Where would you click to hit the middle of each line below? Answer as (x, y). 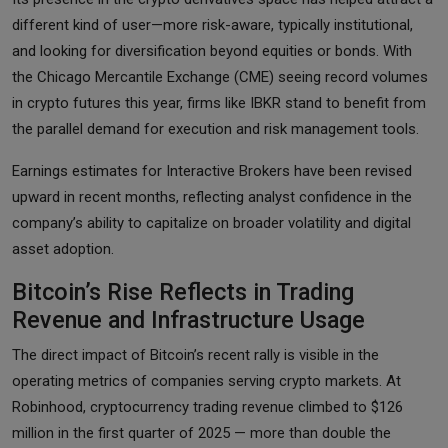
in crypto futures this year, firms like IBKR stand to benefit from (219, 102)
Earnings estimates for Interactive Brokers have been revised (212, 170)
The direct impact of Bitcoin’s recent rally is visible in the (195, 354)
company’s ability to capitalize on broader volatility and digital (211, 222)
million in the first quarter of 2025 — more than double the (201, 432)
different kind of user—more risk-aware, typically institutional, (212, 24)
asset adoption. (63, 248)
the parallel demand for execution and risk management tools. (215, 128)
